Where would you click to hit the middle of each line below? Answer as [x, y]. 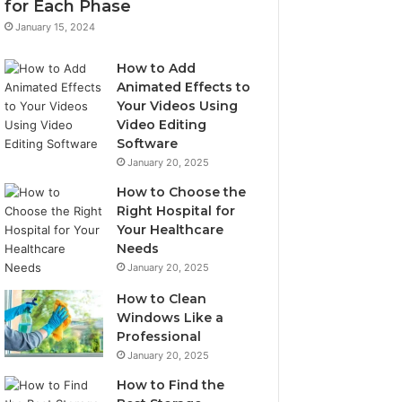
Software [148, 143]
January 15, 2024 [56, 26]
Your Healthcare [170, 229]
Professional [159, 336]
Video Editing [162, 124]
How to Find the [171, 385]
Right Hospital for [176, 210]
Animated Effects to [184, 87]
